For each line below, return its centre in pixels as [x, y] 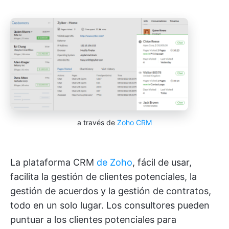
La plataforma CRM [53, 162]
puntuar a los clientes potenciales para [93, 219]
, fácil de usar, [162, 162]
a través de [97, 122]
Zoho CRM [134, 122]
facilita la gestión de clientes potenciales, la [104, 176]
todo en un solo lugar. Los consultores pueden [110, 205]
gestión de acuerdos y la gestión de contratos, [111, 191]
